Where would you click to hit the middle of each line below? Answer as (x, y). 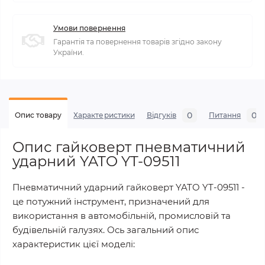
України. (69, 53)
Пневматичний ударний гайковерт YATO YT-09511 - (129, 188)
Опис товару (38, 115)
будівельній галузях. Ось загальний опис (106, 230)
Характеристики (104, 115)
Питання (225, 115)
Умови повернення (89, 28)
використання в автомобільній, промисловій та (122, 216)
